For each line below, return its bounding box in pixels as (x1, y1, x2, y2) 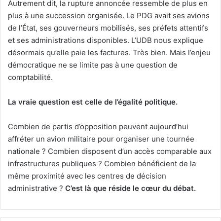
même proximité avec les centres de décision (8, 171, 166, 181)
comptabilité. (8, 72, 53, 82)
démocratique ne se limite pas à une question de (8, 60, 178, 70)
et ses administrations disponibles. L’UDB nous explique (8, 35, 203, 45)
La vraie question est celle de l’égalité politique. (8, 97, 178, 107)
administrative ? (8, 183, 65, 193)
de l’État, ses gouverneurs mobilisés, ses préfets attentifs (8, 23, 208, 33)
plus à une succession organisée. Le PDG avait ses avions (8, 10, 210, 20)
